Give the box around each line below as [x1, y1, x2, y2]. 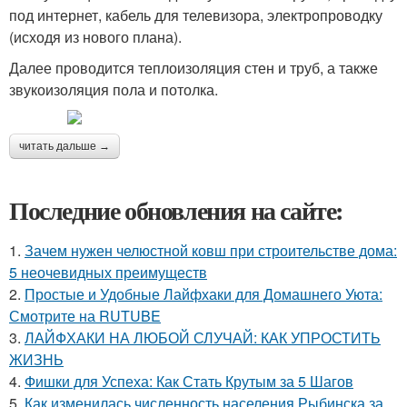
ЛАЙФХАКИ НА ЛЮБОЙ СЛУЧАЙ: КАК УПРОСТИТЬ [25, 327, 381, 348]
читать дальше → [19, 140, 110, 153]
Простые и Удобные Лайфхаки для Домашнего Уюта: [25, 283, 382, 304]
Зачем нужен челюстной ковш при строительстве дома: [25, 240, 397, 261]
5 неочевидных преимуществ [9, 262, 207, 283]
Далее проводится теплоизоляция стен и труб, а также [9, 57, 378, 78]
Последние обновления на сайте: [9, 192, 343, 229]
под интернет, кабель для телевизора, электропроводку [9, 5, 382, 25]
